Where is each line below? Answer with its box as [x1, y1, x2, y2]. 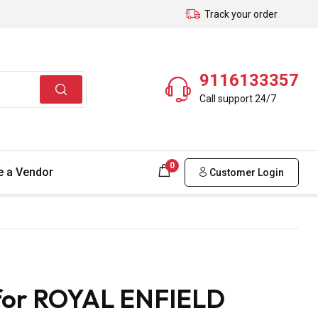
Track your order [204, 9, 278, 20]
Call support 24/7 [199, 92, 276, 104]
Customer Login [207, 166, 284, 178]
